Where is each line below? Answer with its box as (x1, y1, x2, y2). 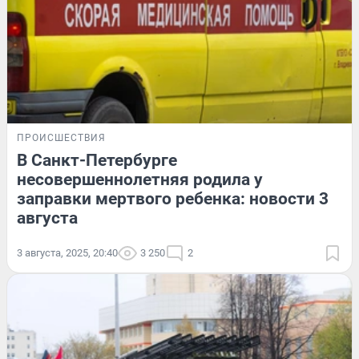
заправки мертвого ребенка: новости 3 (17, 188, 329, 208)
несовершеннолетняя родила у (17, 169, 263, 189)
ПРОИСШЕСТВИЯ (17, 131, 106, 143)
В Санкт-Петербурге (17, 150, 177, 170)
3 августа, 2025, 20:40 (17, 246, 118, 259)
